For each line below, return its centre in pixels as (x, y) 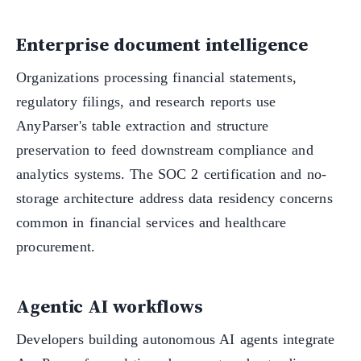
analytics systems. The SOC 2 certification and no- (172, 174)
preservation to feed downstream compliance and (165, 150)
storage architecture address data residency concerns (174, 199)
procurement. (56, 247)
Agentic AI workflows (110, 307)
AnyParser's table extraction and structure (143, 126)
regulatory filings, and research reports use (146, 102)
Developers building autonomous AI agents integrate (176, 340)
